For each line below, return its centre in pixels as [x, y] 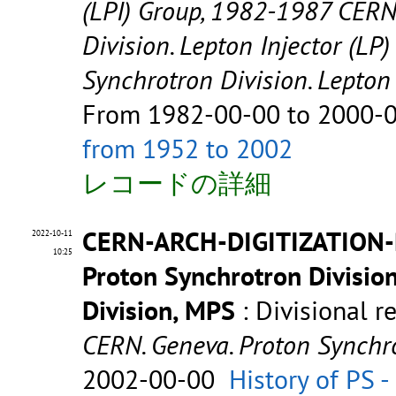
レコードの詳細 [177, 183]
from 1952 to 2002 [187, 148]
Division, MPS [159, 310]
